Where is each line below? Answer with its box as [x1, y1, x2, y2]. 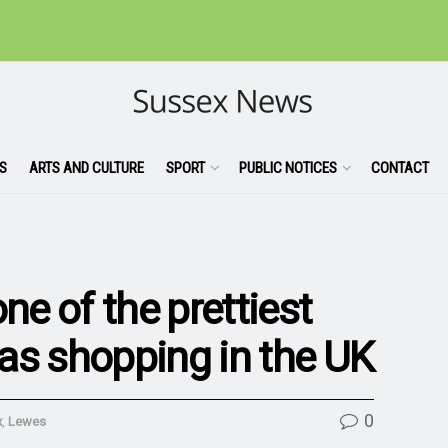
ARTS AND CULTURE [28, 158, 144, 177]
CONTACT [370, 158, 429, 177]
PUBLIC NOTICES [238, 158, 337, 177]
